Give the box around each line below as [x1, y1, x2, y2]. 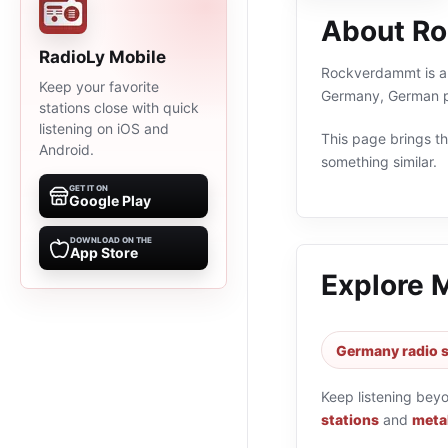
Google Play [69, 192, 151, 209]
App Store [70, 244, 138, 261]
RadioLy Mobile [39, 47, 166, 67]
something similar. [321, 153, 437, 170]
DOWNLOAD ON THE [70, 235, 152, 245]
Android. [39, 141, 94, 158]
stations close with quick [39, 99, 199, 116]
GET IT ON [69, 183, 108, 193]
